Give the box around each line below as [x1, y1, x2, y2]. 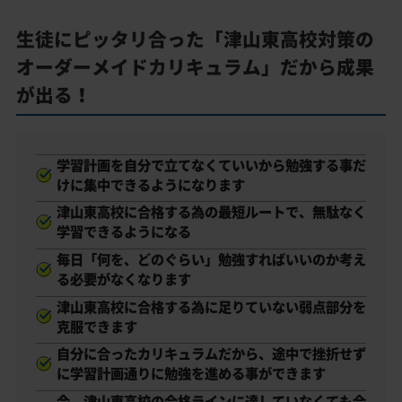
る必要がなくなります [56, 268, 191, 290]
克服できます [56, 315, 137, 336]
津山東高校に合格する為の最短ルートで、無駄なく [56, 201, 366, 223]
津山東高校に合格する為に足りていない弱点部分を [56, 295, 366, 317]
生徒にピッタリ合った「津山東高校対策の [16, 24, 374, 53]
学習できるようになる [56, 221, 191, 242]
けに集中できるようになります [56, 173, 245, 195]
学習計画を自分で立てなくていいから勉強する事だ [56, 153, 366, 175]
